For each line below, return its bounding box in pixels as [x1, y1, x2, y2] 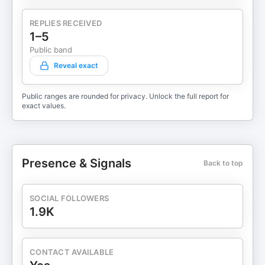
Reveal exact [54, 61, 98, 70]
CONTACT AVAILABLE [30, 247, 114, 257]
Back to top [203, 159, 243, 167]
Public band [30, 45, 72, 54]
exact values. [22, 101, 66, 110]
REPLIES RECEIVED [30, 18, 102, 28]
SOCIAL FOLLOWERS [30, 193, 109, 203]
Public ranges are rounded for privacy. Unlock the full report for [22, 92, 229, 101]
